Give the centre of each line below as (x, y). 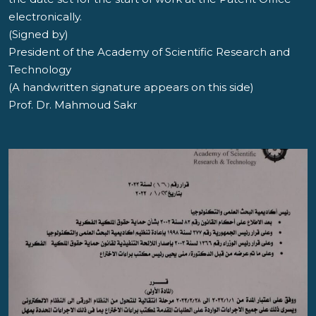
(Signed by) (38, 34)
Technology (40, 69)
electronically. (45, 17)
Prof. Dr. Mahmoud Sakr (73, 105)
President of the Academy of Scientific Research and (149, 52)
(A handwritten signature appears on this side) (131, 87)
